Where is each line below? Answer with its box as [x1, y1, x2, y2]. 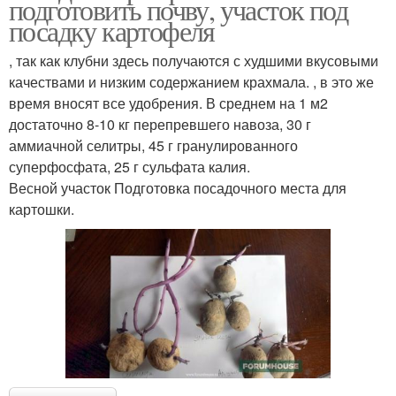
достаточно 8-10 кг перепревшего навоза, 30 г [9, 113, 311, 134]
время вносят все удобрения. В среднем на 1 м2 [9, 92, 328, 113]
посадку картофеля [9, 11, 215, 49]
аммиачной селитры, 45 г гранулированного [9, 134, 298, 156]
